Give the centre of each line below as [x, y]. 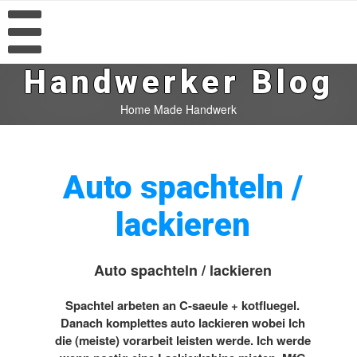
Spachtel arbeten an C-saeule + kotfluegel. [182, 305]
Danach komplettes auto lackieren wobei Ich [182, 323]
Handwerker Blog [178, 82]
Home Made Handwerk [178, 109]
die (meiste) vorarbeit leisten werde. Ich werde [182, 340]
